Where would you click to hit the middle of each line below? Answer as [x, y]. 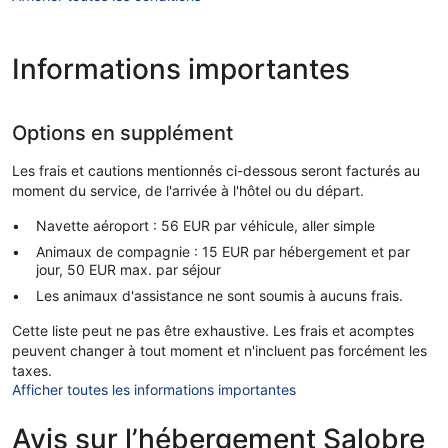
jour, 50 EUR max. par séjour [128, 269]
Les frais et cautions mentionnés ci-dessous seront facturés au [216, 170]
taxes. [32, 370]
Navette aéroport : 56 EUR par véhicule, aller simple [205, 225]
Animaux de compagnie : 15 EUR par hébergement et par [223, 251]
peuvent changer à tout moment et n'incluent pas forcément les [219, 350]
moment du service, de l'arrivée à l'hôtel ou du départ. [188, 190]
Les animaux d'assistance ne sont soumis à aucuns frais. [219, 295]
